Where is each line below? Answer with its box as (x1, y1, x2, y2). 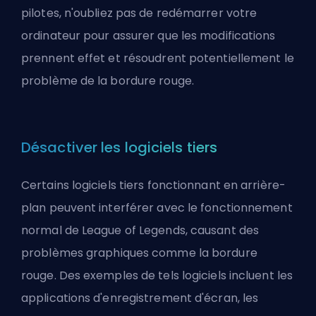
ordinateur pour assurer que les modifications (21, 27, 276, 44)
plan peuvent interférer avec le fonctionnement (21, 199, 293, 216)
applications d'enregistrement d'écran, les (21, 289, 259, 306)
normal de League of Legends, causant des (21, 221, 260, 238)
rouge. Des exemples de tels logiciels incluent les (21, 267, 293, 284)
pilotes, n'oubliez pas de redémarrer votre (21, 4, 257, 21)
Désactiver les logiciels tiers (21, 137, 217, 157)
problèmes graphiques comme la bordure (21, 244, 257, 261)
